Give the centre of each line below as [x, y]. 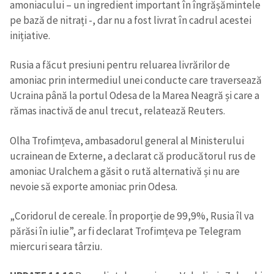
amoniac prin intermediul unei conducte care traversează [136, 80]
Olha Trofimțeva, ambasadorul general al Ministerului [127, 140]
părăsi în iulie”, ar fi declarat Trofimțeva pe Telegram [125, 231]
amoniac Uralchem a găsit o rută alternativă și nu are [125, 171]
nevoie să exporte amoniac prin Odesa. [94, 186]
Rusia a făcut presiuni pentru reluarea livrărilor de [120, 65]
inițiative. [30, 35]
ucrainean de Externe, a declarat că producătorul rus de [133, 156]
